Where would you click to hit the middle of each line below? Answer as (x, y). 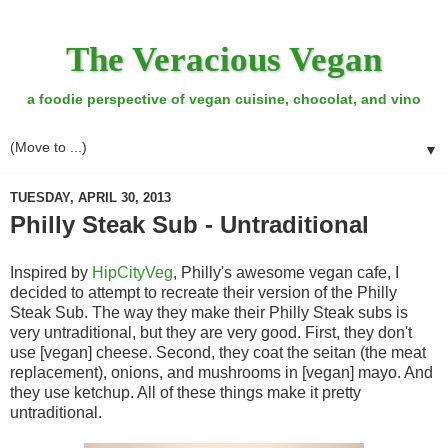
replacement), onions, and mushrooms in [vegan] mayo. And (221, 373)
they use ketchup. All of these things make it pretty (185, 393)
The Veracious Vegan (224, 59)
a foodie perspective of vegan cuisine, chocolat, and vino (224, 99)
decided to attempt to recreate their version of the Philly (203, 293)
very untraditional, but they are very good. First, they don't (211, 333)
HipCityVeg (132, 273)
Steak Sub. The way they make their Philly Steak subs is (209, 313)
